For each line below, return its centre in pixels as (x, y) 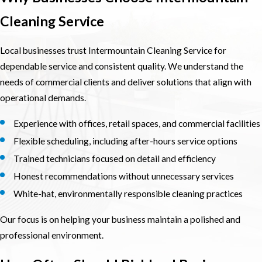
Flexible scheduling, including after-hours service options (126, 141)
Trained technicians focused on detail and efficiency (115, 158)
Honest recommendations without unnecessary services (124, 176)
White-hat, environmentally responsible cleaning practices (128, 194)
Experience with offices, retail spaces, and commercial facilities (137, 123)
